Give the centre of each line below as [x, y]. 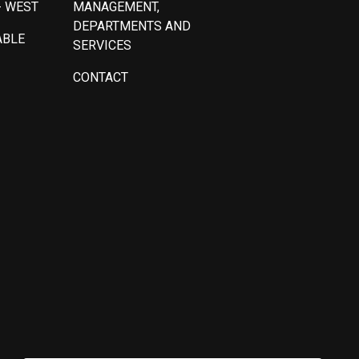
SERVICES [102, 45]
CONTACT [100, 77]
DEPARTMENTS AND [131, 26]
